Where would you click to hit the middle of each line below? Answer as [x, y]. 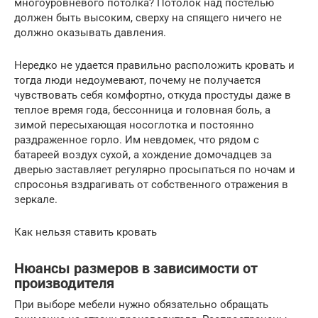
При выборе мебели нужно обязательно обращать [141, 305]
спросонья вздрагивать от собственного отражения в [151, 185]
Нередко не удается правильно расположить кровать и [154, 66]
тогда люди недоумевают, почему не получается [137, 81]
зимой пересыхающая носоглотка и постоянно [134, 125]
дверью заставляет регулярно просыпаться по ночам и [155, 170]
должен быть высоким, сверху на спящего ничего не [148, 18]
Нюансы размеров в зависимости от [136, 268]
